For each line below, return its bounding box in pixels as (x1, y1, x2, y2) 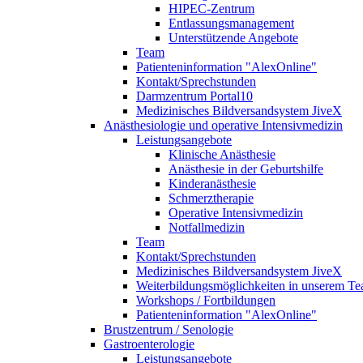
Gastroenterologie (104, 337, 194, 351)
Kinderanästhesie (169, 177, 256, 190)
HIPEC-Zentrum (169, 2, 254, 15)
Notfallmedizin (169, 220, 245, 234)
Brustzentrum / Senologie (104, 322, 233, 336)
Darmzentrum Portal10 (136, 89, 253, 103)
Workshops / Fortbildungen (136, 293, 275, 307)
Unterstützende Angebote (169, 31, 298, 45)
